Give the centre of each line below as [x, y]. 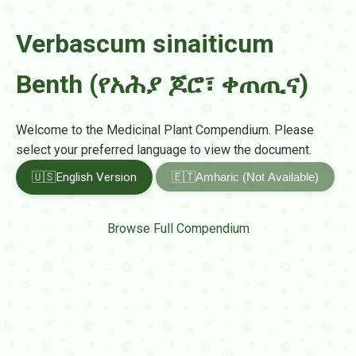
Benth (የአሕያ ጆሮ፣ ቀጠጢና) [162, 84]
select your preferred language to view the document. [164, 150]
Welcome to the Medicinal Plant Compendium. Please [165, 130]
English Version [96, 178]
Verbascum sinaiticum [145, 44]
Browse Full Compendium [178, 229]
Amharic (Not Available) [257, 177]
